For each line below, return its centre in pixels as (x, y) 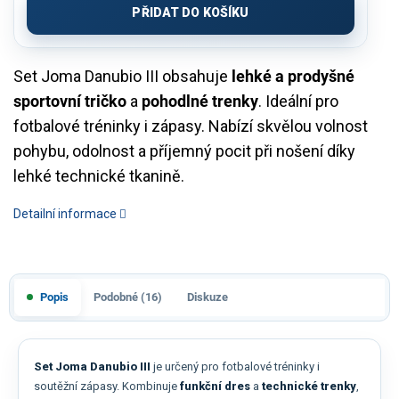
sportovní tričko (70, 101)
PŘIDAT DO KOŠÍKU (191, 12)
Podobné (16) (128, 297)
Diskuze (208, 297)
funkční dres (215, 386)
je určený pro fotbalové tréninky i (235, 366)
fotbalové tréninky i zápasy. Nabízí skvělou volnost (191, 126)
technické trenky (309, 386)
